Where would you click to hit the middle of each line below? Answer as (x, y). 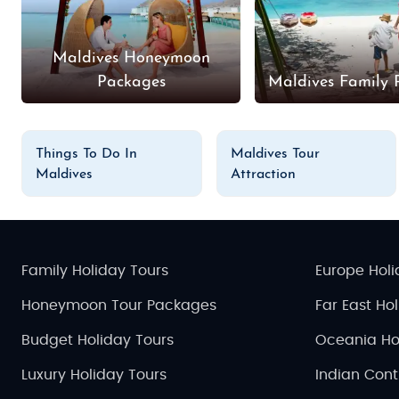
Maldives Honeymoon (131, 58)
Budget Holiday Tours (98, 340)
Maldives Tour (275, 154)
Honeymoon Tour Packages (119, 305)
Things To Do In (86, 154)
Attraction (263, 174)
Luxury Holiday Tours (94, 375)
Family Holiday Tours (95, 270)
